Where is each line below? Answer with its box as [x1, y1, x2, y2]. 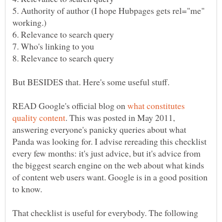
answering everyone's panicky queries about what [12, 123, 186, 136]
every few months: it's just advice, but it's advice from [12, 147, 201, 160]
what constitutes [127, 100, 185, 112]
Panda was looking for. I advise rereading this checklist [12, 135, 207, 148]
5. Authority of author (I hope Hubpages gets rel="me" [12, 4, 205, 17]
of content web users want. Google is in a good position [12, 171, 208, 183]
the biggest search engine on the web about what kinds [12, 159, 204, 171]
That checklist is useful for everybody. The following [12, 207, 198, 219]
